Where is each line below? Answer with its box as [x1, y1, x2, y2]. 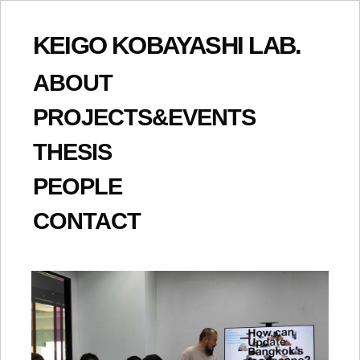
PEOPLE [33, 174, 122, 199]
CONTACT [33, 208, 141, 234]
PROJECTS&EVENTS [33, 104, 256, 130]
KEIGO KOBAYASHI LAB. [33, 31, 301, 59]
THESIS [33, 139, 112, 165]
